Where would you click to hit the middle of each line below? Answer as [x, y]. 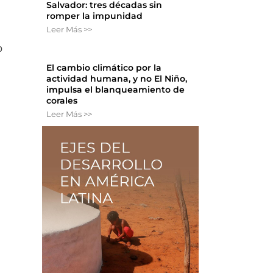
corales [62, 101]
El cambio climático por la [104, 68]
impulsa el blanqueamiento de [116, 90]
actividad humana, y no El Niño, [117, 79]
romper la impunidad [95, 16]
